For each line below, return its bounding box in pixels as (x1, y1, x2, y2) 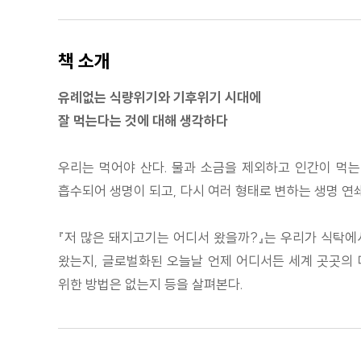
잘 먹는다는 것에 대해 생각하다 (58, 111, 228, 129)
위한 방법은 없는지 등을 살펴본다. (58, 275, 243, 293)
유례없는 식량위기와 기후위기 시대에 (58, 88, 261, 106)
